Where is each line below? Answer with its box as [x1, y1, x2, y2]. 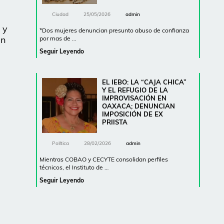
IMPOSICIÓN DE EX [102, 110, 163, 118]
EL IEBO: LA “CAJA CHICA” [102, 78, 186, 86]
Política [52, 140, 69, 146]
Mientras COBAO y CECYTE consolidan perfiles [39, 155, 168, 163]
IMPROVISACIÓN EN [102, 94, 166, 102]
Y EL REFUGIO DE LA [102, 86, 168, 94]
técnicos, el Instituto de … [39, 163, 108, 171]
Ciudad [52, 11, 68, 17]
